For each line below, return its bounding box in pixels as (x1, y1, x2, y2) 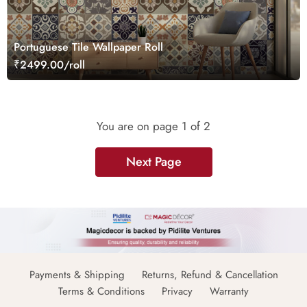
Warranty (210, 284, 249, 299)
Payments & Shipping (29, 267, 125, 283)
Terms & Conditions (58, 284, 145, 299)
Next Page (125, 153, 182, 171)
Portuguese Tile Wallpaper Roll (14, 39, 163, 56)
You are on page (97, 118, 182, 135)
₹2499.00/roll (14, 57, 85, 73)
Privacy (162, 284, 193, 299)
